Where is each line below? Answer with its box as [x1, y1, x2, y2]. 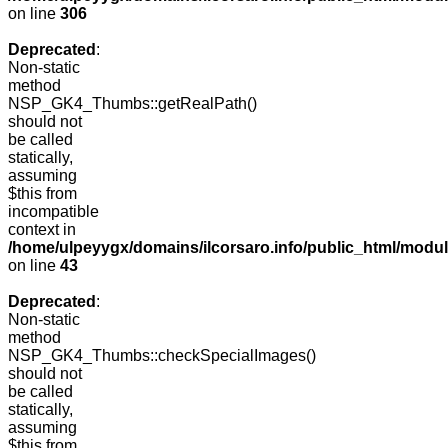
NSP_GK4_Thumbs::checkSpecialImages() [8, 347, 316, 365]
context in [8, 221, 76, 239]
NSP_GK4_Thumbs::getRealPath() [8, 95, 257, 113]
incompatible [8, 203, 99, 221]
